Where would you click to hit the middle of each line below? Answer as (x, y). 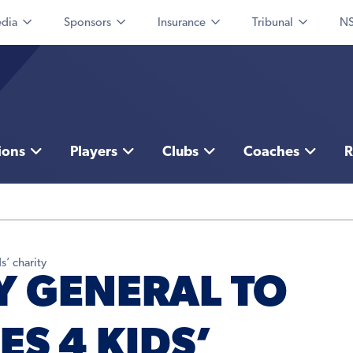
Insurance (182, 23)
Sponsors (87, 23)
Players (93, 153)
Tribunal (273, 23)
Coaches (271, 153)
